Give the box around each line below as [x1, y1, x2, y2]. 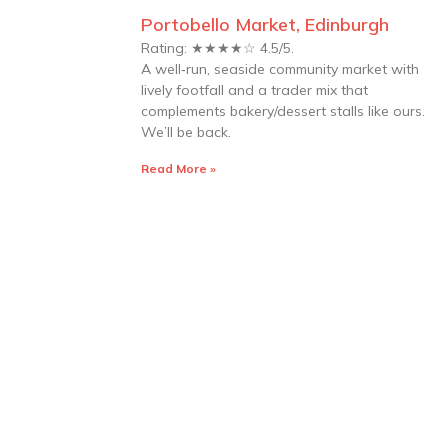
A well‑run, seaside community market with [141, 60, 419, 78]
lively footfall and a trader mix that [141, 81, 368, 99]
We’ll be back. [141, 123, 231, 141]
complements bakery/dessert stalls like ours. [141, 102, 425, 120]
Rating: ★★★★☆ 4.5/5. [141, 39, 298, 57]
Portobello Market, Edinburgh [141, 13, 389, 36]
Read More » [141, 161, 216, 176]
